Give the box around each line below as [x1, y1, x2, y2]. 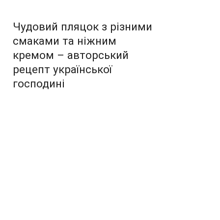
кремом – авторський [13, 48, 129, 61]
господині [13, 77, 65, 90]
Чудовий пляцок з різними [13, 20, 152, 33]
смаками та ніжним [13, 34, 116, 47]
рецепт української [13, 62, 112, 76]
